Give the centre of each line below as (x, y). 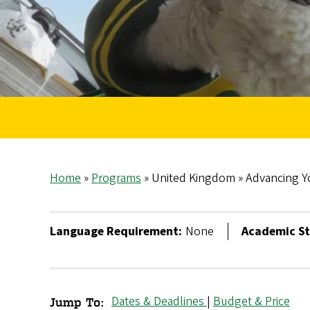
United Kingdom (193, 179)
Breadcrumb (111, 200)
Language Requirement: (116, 232)
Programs (116, 179)
